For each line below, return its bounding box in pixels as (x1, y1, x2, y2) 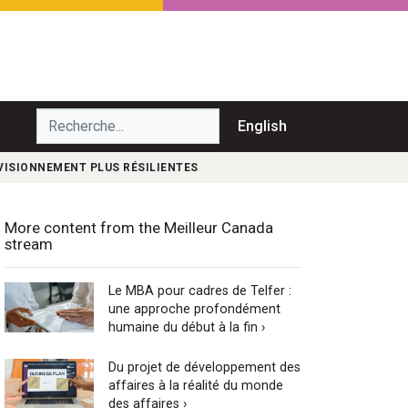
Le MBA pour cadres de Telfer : (107, 282, 291, 299)
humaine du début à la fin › (107, 319, 265, 335)
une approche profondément (107, 301, 280, 317)
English (238, 117, 287, 135)
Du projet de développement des (107, 359, 301, 375)
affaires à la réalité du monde (107, 377, 283, 393)
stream (5, 234, 53, 253)
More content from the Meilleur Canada (5, 218, 273, 237)
